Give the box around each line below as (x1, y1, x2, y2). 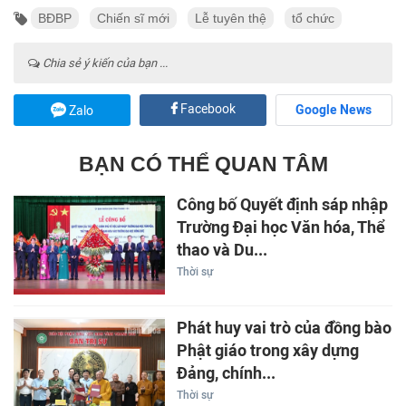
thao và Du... (176, 239, 267, 260)
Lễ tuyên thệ (195, 10, 266, 25)
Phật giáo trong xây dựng (176, 341, 359, 362)
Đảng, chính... (176, 363, 275, 384)
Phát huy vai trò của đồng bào (176, 318, 391, 339)
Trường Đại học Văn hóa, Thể (176, 217, 385, 237)
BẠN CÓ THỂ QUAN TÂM (78, 151, 328, 176)
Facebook (177, 101, 236, 117)
